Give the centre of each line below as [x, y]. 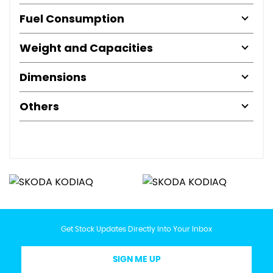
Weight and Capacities [86, 48]
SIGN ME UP [136, 259]
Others [39, 106]
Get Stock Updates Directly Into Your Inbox [136, 229]
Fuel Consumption [72, 18]
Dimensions [53, 77]
